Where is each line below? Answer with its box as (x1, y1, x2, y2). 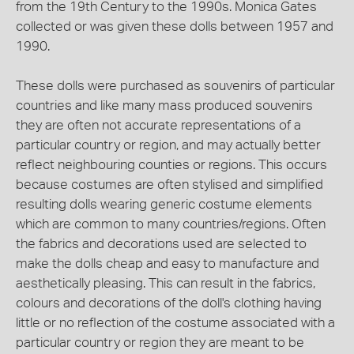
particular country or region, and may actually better (16, 138, 321, 152)
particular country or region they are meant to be (16, 336, 304, 349)
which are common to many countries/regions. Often (16, 217, 326, 231)
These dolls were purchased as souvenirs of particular (16, 79, 335, 92)
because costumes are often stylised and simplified (16, 178, 323, 191)
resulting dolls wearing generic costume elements (16, 198, 312, 211)
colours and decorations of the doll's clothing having (16, 296, 322, 310)
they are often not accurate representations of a (16, 119, 301, 132)
